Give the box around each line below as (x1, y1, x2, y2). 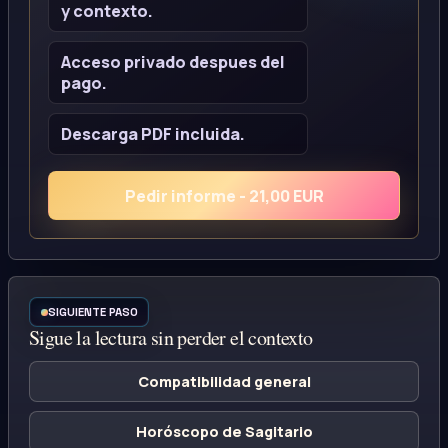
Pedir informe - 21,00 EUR (124, 184, 324, 207)
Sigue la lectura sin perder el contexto (29, 324, 313, 352)
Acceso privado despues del (60, 50, 285, 73)
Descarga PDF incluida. (60, 122, 245, 145)
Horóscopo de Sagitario (135, 422, 313, 442)
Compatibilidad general (137, 371, 311, 391)
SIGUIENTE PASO (47, 304, 138, 319)
